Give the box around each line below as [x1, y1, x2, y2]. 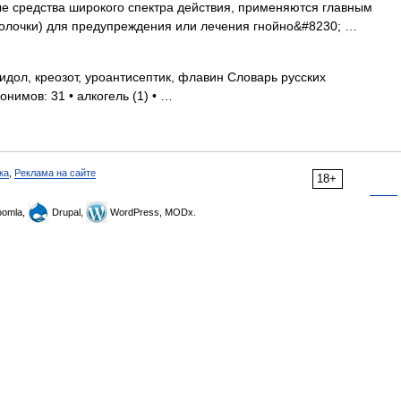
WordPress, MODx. [107, 207, 196, 218]
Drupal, [49, 207, 86, 218]
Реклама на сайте [14, 167, 96, 178]
